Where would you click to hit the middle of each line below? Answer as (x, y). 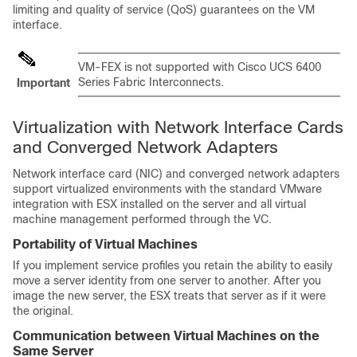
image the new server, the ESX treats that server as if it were (169, 296)
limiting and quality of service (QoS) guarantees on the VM (164, 10)
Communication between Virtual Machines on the (166, 336)
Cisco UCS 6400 (279, 67)
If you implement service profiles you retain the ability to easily (173, 265)
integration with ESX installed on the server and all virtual (159, 204)
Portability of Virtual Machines (105, 244)
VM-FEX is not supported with (158, 67)
